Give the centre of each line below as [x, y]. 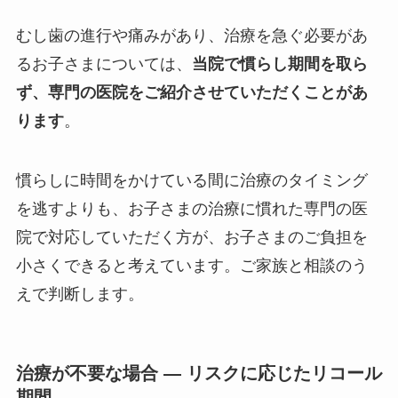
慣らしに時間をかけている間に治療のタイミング [191, 181]
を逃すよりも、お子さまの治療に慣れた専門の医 [191, 209]
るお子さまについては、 [103, 64]
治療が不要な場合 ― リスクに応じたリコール [199, 373]
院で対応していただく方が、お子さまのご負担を [191, 238]
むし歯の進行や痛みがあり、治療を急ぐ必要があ [191, 35]
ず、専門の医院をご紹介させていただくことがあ [191, 92]
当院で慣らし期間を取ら [279, 64]
